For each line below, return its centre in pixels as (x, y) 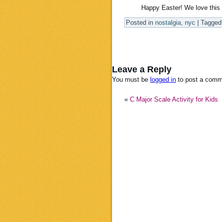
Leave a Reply (142, 69)
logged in (163, 79)
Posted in (139, 23)
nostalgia (168, 23)
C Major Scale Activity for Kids (174, 99)
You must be (131, 79)
